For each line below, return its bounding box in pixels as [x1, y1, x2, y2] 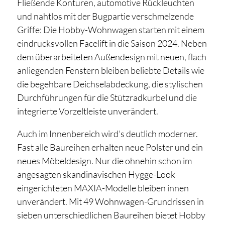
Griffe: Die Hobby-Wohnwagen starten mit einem [17, 24, 204, 36]
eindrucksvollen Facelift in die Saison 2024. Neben [17, 38, 207, 49]
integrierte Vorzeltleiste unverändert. [17, 105, 160, 117]
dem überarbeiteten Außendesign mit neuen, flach [17, 51, 206, 63]
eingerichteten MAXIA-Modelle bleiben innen [17, 182, 189, 194]
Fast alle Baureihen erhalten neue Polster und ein [17, 142, 203, 153]
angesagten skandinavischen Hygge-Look [17, 169, 175, 180]
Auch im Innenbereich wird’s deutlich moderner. [17, 128, 198, 140]
